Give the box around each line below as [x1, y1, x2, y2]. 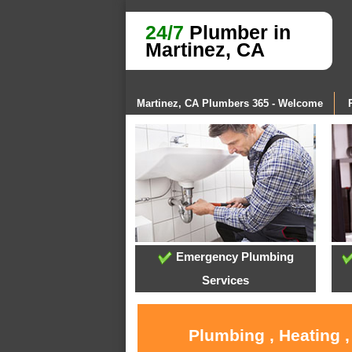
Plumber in [184, 21, 291, 43]
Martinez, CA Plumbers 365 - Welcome [137, 97, 323, 109]
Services [202, 273, 250, 288]
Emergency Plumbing [172, 250, 294, 264]
